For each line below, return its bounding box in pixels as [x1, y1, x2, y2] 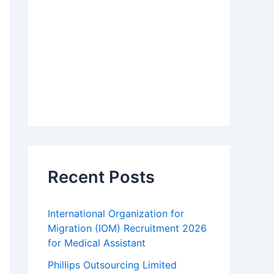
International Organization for [48, 207, 184, 220]
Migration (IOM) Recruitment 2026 [48, 222, 207, 235]
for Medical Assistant [48, 237, 146, 250]
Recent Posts [48, 167, 155, 187]
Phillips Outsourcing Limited [48, 259, 177, 272]
